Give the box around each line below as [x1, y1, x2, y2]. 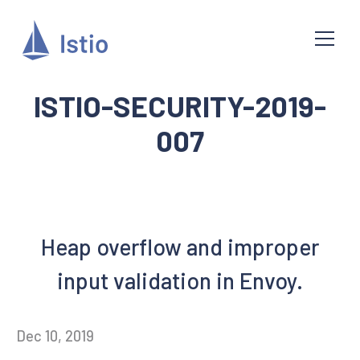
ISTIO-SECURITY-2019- [34, 88, 326, 123]
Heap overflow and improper [41, 233, 319, 260]
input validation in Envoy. [57, 267, 303, 294]
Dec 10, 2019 [16, 327, 94, 345]
